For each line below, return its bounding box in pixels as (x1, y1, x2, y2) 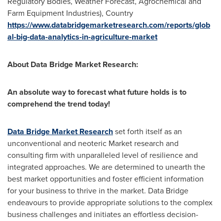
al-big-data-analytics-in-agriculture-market (7, 31, 157, 42)
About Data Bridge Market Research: (7, 59, 138, 70)
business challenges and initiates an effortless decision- (7, 209, 198, 220)
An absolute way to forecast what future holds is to (7, 86, 186, 98)
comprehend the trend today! (7, 98, 110, 110)
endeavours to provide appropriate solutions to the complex (7, 197, 213, 208)
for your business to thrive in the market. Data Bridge (7, 185, 188, 196)
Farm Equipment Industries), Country (7, 7, 133, 19)
